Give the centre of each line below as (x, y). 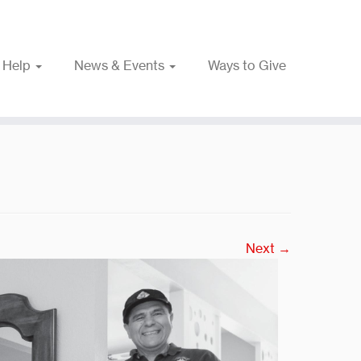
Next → (268, 248)
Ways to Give (247, 65)
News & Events (120, 65)
